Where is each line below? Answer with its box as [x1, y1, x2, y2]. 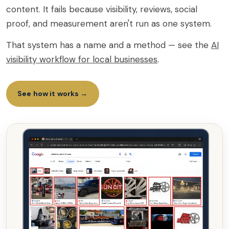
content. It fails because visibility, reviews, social [6, 3, 197, 15]
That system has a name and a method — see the [6, 39, 211, 51]
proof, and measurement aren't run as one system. [6, 17, 212, 29]
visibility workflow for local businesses [6, 53, 157, 65]
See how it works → [17, 88, 88, 98]
